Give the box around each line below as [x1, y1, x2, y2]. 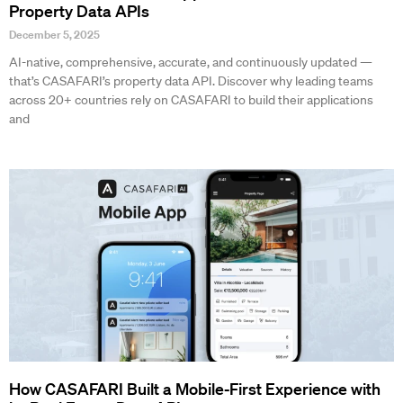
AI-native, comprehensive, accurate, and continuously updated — [9, 54, 372, 71]
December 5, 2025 [9, 27, 100, 43]
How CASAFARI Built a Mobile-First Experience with [9, 379, 381, 399]
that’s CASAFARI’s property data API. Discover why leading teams [9, 73, 373, 90]
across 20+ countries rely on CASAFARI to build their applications [9, 92, 373, 109]
